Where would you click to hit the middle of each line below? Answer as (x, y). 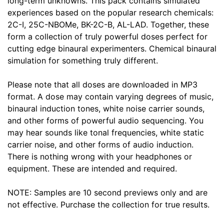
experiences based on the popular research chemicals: (110, 12)
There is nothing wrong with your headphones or (100, 156)
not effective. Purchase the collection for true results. (108, 204)
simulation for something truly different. (83, 60)
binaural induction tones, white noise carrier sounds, (106, 108)
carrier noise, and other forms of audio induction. (100, 144)
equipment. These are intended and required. (92, 168)
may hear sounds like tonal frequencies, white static (106, 132)
